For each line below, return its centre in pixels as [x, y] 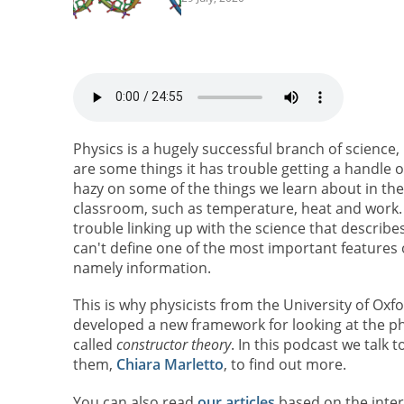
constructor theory [173, 345]
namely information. [142, 268]
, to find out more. [285, 365]
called [94, 345]
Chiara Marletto [170, 365]
